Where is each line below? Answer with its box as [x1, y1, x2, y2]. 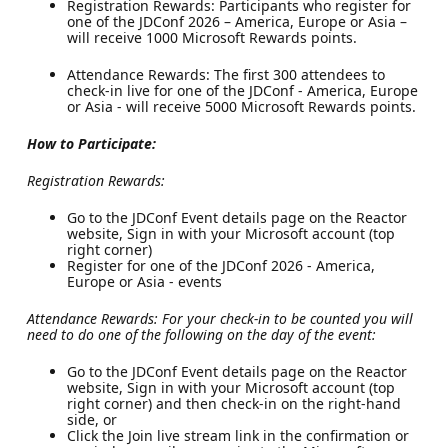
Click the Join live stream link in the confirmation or [66, 425, 409, 445]
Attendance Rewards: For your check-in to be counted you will [26, 308, 413, 328]
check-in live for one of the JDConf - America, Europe [66, 80, 418, 100]
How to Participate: [26, 133, 156, 153]
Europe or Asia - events [66, 271, 222, 291]
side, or [66, 409, 117, 429]
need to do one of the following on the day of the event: [26, 324, 376, 344]
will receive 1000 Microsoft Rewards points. [66, 27, 357, 47]
